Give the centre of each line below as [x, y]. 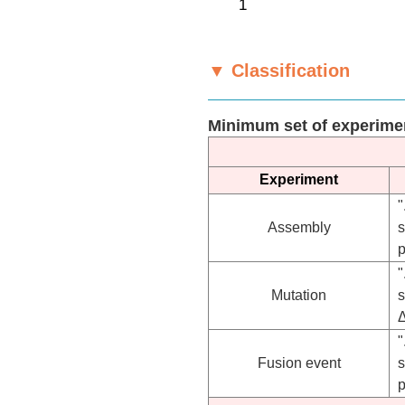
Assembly [299, 227]
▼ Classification [279, 70]
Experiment [299, 179]
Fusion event [299, 363]
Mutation [299, 295]
